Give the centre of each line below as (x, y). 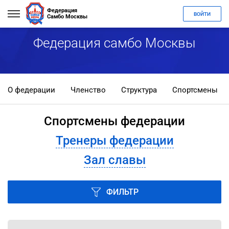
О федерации (31, 90)
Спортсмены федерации (114, 121)
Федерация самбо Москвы (114, 43)
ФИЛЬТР (122, 192)
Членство (88, 90)
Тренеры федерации (114, 141)
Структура (139, 90)
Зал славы (114, 160)
